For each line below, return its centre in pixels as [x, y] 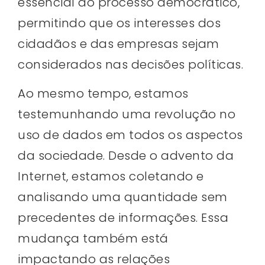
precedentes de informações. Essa [123, 217]
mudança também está [93, 238]
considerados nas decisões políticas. [130, 64]
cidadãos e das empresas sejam [119, 43]
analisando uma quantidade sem [123, 197]
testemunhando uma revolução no [127, 114]
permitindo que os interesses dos [119, 23]
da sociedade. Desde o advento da [126, 155]
